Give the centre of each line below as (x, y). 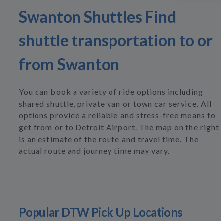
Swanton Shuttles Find (97, 17)
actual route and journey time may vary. (94, 151)
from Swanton (69, 64)
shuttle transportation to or (116, 40)
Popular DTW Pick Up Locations (101, 212)
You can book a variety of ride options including (111, 92)
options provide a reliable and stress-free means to (117, 115)
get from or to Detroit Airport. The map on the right (119, 127)
